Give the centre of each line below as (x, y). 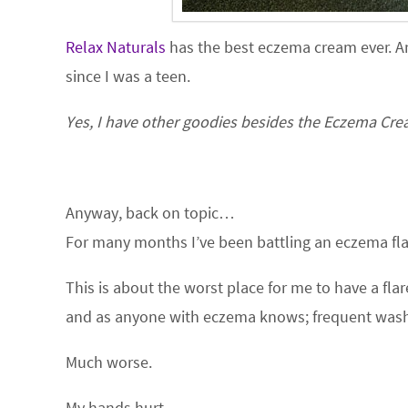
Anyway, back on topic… (150, 213)
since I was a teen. (128, 76)
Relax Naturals (116, 47)
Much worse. (109, 362)
